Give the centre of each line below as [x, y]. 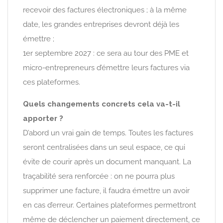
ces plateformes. [52, 82]
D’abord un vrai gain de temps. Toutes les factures [108, 133]
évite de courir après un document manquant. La [107, 162]
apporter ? [43, 118]
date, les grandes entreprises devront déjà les [101, 24]
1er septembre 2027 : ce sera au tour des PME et [106, 53]
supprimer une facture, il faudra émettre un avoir [106, 190]
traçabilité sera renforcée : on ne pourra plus [99, 176]
